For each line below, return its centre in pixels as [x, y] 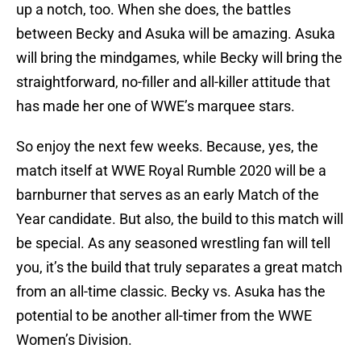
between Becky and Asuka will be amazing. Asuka [176, 34]
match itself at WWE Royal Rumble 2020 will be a [171, 171]
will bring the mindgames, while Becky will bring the [179, 58]
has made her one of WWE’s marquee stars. [156, 106]
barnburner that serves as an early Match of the [168, 195]
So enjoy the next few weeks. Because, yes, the [167, 147]
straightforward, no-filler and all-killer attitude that [173, 82]
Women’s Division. [74, 340]
